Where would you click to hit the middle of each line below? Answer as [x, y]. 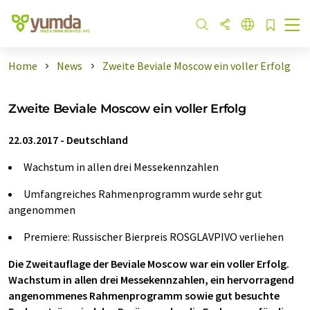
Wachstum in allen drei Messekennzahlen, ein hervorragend [151, 280]
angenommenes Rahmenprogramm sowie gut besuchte [144, 295]
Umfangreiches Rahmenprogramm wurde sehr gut [143, 194]
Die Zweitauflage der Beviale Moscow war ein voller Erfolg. [149, 264]
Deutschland [97, 140]
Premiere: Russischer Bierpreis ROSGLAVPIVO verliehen [154, 237]
